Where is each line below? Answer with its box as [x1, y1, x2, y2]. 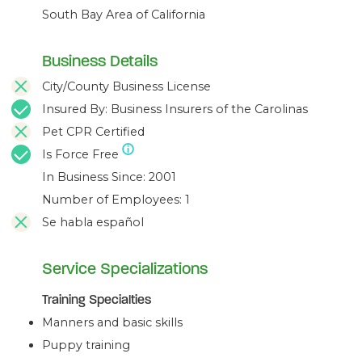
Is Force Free [39, 146, 123, 162]
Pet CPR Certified [39, 124, 145, 139]
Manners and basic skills [42, 314, 183, 330]
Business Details [42, 50, 158, 71]
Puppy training [42, 337, 131, 352]
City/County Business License [39, 78, 212, 94]
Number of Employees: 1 [42, 192, 191, 207]
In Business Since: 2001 [42, 169, 177, 184]
